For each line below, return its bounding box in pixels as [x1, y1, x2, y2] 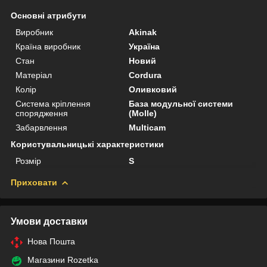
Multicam [129, 122, 166, 132]
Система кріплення [15, 98, 91, 108]
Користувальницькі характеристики [11, 139, 164, 149]
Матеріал [15, 70, 52, 80]
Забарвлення [15, 122, 67, 132]
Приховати [11, 177, 57, 187]
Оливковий [129, 84, 178, 94]
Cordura [129, 70, 162, 80]
